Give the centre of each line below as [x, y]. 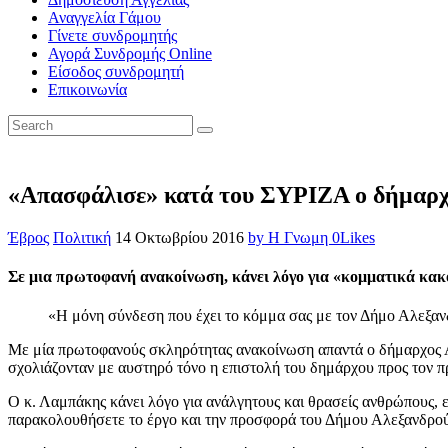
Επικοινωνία [87, 89]
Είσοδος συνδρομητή [116, 71]
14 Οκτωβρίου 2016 [181, 237]
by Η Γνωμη [290, 237]
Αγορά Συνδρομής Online [130, 53]
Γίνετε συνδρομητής [112, 35]
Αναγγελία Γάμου [104, 17]
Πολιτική [82, 237]
